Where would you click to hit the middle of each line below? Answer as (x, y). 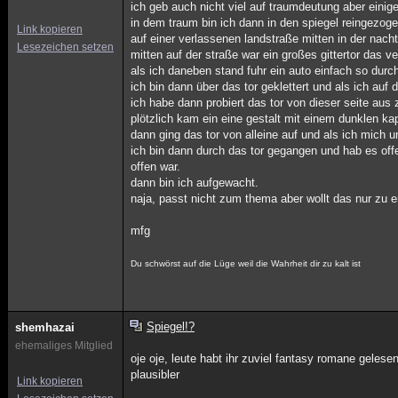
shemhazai (45, 327)
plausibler (155, 374)
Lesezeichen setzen (65, 47)
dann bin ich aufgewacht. (195, 183)
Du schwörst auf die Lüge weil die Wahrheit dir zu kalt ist (246, 263)
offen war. (156, 167)
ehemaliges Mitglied (64, 346)
